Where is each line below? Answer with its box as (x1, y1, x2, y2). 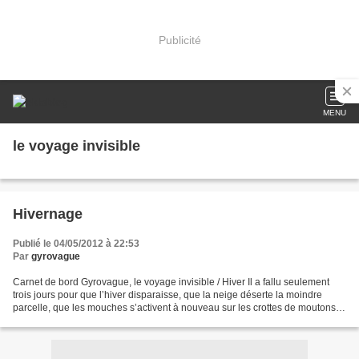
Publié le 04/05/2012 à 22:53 (13, 238, 139, 249)
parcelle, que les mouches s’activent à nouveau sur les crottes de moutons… (13, 302, 345, 313)
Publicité (158, 33, 201, 46)
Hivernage (13, 206, 83, 222)
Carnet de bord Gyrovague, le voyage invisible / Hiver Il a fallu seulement (13, 276, 329, 288)
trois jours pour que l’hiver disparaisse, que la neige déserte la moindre (13, 289, 322, 301)
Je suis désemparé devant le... (13, 315, 145, 326)
